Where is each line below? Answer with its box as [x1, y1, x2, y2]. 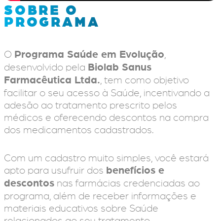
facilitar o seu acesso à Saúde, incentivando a [4, 88, 210, 99]
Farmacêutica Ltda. [4, 75, 100, 86]
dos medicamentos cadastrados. [4, 125, 153, 136]
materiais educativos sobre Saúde [4, 203, 158, 214]
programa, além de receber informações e [4, 191, 196, 202]
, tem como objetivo [100, 75, 189, 86]
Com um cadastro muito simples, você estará [4, 153, 209, 164]
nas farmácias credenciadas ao [54, 178, 200, 189]
